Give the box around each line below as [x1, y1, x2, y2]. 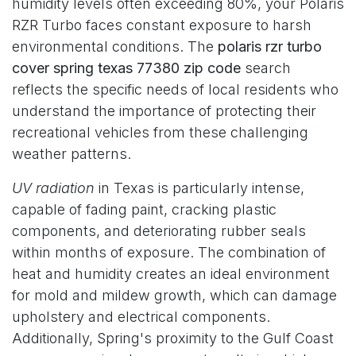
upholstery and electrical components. [12, 308, 270, 325]
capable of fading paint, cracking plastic [12, 200, 277, 218]
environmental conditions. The [12, 37, 218, 55]
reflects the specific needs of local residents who [12, 80, 339, 98]
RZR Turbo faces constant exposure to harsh [12, 16, 311, 33]
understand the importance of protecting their [12, 102, 316, 119]
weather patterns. [12, 145, 131, 162]
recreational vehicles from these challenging [12, 123, 308, 141]
